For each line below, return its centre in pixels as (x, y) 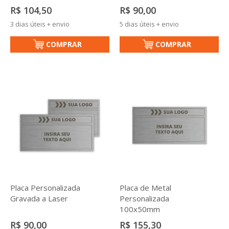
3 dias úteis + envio (40, 24)
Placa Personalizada (45, 188)
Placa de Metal (145, 188)
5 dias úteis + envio (149, 24)
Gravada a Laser (39, 198)
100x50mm (140, 209)
